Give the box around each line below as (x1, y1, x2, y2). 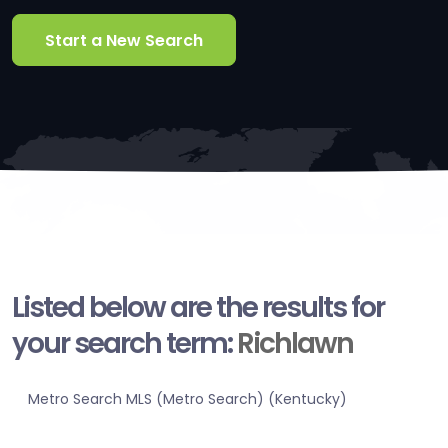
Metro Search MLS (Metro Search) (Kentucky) (28, 389, 347, 410)
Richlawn (237, 324, 353, 364)
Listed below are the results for (12, 288, 384, 328)
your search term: (12, 324, 237, 364)
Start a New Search (45, 28, 203, 52)
